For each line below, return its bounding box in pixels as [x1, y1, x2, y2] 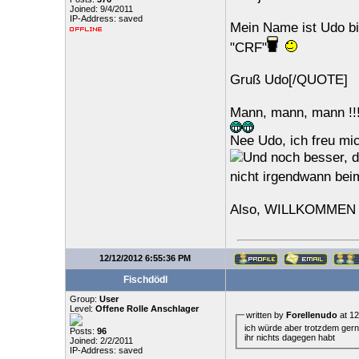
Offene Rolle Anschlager [95, 304, 199, 313]
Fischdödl [123, 274, 167, 285]
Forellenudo [285, 310, 337, 320]
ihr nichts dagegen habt [244, 332, 335, 342]
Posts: [69, 326, 97, 336]
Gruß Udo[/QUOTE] [229, 72, 348, 87]
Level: [69, 304, 95, 313]
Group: [69, 294, 99, 304]
